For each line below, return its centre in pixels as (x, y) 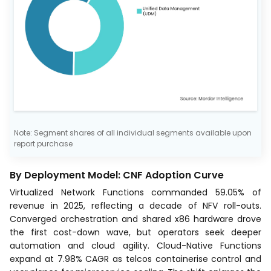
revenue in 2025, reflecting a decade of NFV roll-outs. (135, 205)
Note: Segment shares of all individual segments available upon (133, 132)
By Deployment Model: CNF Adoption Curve (117, 175)
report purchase (43, 143)
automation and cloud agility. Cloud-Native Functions (135, 245)
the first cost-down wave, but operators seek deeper (135, 232)
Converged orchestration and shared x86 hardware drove (135, 219)
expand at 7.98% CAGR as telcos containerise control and (135, 259)
